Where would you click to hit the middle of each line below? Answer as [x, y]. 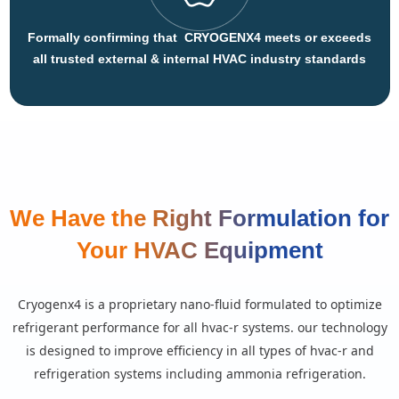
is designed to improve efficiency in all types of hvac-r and [199, 350]
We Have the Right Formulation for [199, 218]
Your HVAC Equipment [199, 250]
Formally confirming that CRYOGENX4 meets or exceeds [199, 37]
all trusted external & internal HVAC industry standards [199, 58]
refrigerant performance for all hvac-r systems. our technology [199, 327]
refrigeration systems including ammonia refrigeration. [199, 373]
